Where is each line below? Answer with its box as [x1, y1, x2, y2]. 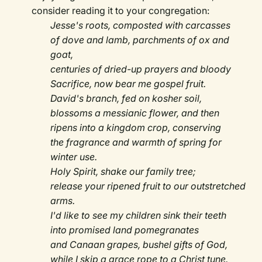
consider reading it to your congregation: [32, 5, 210, 17]
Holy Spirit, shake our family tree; [50, 166, 196, 178]
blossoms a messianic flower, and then [50, 107, 220, 119]
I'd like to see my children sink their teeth [50, 209, 227, 222]
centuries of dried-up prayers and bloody [50, 63, 234, 75]
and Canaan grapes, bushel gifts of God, [50, 239, 228, 251]
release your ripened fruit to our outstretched [50, 180, 246, 192]
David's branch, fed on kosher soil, [50, 92, 202, 105]
